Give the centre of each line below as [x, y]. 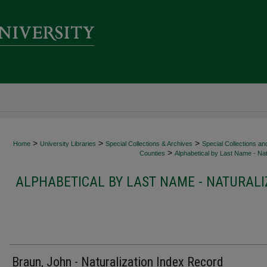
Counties [152, 153]
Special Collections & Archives [149, 144]
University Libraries [68, 144]
